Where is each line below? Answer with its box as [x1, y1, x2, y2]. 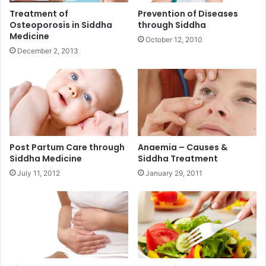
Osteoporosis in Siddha [9, 18, 112, 31]
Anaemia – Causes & [138, 141, 227, 153]
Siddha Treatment [138, 152, 218, 164]
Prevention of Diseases [138, 7, 238, 20]
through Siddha [138, 18, 206, 31]
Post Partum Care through [9, 141, 125, 153]
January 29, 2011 [145, 168, 202, 178]
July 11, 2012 [17, 168, 60, 178]
